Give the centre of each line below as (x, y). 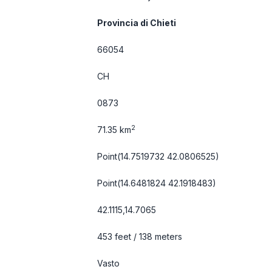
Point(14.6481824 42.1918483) (157, 183)
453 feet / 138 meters (140, 236)
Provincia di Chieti (137, 23)
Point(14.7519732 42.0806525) (158, 156)
